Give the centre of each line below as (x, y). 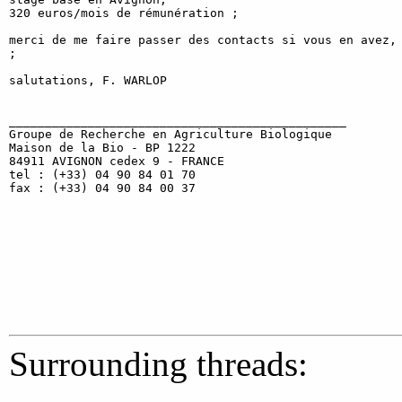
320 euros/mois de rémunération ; (124, 13)
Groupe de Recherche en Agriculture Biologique (170, 134)
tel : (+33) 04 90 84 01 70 (102, 175)
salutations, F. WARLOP (88, 80)
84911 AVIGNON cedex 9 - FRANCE (117, 161)
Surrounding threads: (158, 364)
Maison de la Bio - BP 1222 (102, 148)
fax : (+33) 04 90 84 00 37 (102, 188)
